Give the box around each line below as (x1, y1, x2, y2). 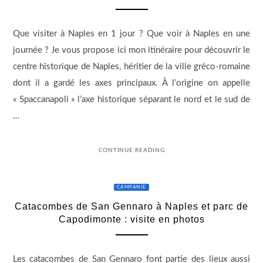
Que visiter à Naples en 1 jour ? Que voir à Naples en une (12, 29, 251, 38)
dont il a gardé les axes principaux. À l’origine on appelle (12, 78, 251, 87)
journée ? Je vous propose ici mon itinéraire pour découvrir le (12, 45, 251, 55)
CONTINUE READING (98, 147, 165, 153)
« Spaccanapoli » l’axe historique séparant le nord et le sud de (12, 95, 251, 104)
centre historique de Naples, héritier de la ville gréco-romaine (12, 62, 251, 71)
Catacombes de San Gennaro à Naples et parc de (15, 201, 248, 212)
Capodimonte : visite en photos (58, 214, 205, 225)
